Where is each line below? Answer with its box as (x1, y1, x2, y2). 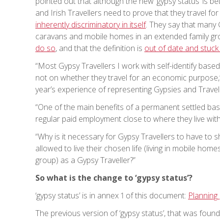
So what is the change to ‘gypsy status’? (35, 172, 192, 184)
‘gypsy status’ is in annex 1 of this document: (35, 190, 188, 201)
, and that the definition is (55, 43, 144, 54)
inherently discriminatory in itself (35, 19, 146, 30)
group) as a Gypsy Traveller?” (35, 155, 136, 166)
